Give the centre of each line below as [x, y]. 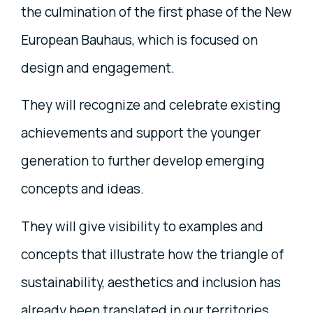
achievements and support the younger [141, 133]
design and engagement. [98, 67]
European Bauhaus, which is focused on [139, 39]
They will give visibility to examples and [142, 227]
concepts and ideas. [82, 189]
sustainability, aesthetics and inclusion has [151, 283]
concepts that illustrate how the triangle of [152, 255]
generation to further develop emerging [143, 161]
